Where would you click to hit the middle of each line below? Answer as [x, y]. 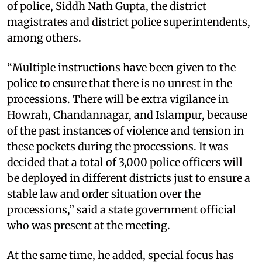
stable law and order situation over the [104, 194]
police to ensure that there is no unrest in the [120, 83]
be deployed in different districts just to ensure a [129, 178]
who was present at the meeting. [89, 225]
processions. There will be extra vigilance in [118, 99]
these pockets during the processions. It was [118, 146]
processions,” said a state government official [122, 209]
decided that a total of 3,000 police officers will [125, 162]
